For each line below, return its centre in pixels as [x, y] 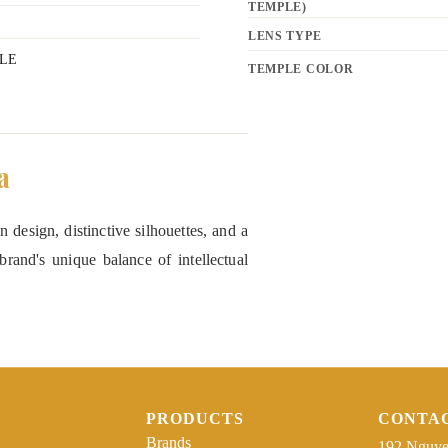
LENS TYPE [285, 36]
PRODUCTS [194, 418]
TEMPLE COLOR [301, 69]
